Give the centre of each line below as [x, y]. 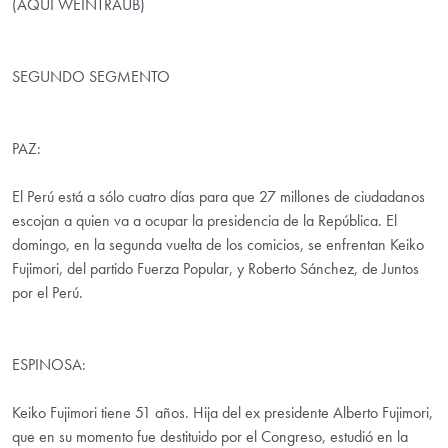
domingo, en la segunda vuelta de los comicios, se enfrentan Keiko [218, 245]
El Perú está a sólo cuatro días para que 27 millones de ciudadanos [218, 197]
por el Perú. [47, 293]
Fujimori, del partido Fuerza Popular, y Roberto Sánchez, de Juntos [215, 269]
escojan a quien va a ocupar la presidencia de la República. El [204, 221]
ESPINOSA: [49, 365]
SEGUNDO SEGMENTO [91, 77]
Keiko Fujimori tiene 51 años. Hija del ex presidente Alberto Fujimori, [222, 413]
